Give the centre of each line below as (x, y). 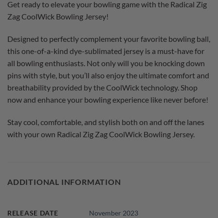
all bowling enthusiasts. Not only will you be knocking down (106, 63)
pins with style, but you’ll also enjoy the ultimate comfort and (108, 75)
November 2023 (114, 213)
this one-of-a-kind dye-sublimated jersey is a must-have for (106, 51)
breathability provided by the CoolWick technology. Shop (102, 88)
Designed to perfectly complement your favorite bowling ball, (109, 39)
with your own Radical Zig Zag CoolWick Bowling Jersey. (101, 134)
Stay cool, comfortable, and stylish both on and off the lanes (106, 122)
